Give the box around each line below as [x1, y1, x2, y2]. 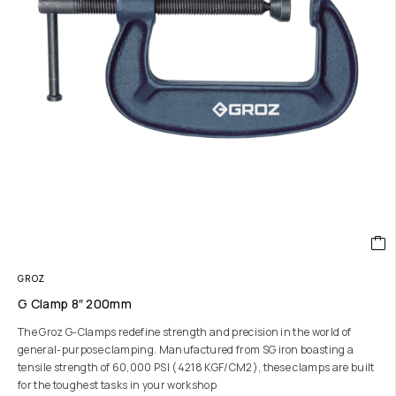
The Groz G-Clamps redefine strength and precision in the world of [18, 324, 352, 339]
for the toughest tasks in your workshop [18, 377, 217, 392]
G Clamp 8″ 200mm [18, 295, 133, 312]
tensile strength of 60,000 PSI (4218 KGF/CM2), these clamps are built [18, 360, 375, 375]
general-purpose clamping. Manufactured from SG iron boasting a [18, 342, 354, 357]
